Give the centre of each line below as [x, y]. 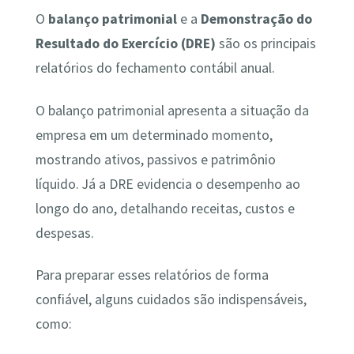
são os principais [265, 44]
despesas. [64, 233]
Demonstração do [256, 19]
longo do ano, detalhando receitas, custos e [165, 208]
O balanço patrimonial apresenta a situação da [172, 110]
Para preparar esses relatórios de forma [152, 275]
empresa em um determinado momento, [154, 135]
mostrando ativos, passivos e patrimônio [155, 159]
